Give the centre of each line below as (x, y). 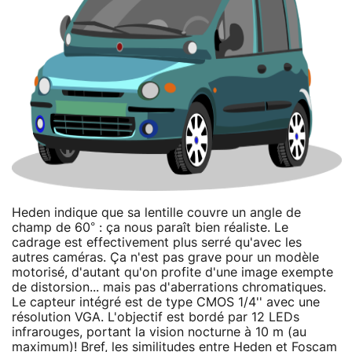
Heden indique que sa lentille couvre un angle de (156, 213)
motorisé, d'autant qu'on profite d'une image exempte (172, 272)
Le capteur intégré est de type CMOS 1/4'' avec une (166, 302)
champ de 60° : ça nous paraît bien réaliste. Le (150, 227)
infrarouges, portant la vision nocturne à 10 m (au (159, 332)
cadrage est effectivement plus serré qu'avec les (157, 242)
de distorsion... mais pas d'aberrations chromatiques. (169, 287)
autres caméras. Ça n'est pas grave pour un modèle (165, 257)
